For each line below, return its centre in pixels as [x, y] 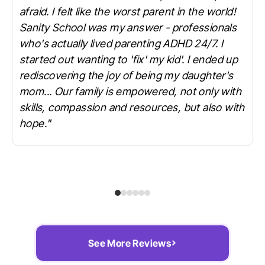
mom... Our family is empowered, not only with [130, 92]
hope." [35, 124]
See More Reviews [130, 243]
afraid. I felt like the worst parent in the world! [128, 12]
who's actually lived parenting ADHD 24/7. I [122, 44]
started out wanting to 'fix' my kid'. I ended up [129, 60]
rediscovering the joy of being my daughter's [127, 76]
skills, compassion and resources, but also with [132, 108]
